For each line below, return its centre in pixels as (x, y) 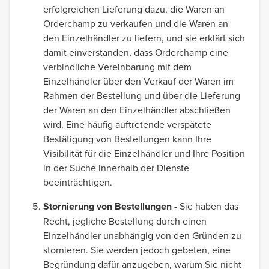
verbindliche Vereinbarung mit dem (117, 67)
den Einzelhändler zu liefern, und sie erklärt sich (144, 38)
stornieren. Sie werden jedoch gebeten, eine (137, 250)
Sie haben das (209, 206)
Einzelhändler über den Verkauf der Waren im (138, 81)
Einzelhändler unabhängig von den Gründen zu (142, 235)
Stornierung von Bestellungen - (111, 206)
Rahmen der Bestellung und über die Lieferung (142, 95)
